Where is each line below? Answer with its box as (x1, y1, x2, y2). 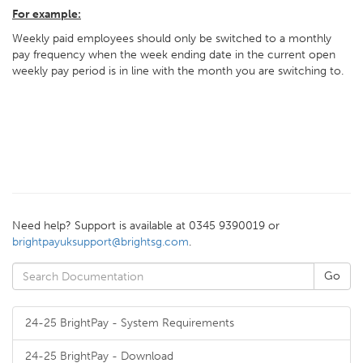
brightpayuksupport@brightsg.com (12, 235, 189, 249)
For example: (12, 7, 81, 21)
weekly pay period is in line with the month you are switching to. (12, 64, 347, 78)
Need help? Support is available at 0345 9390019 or (12, 219, 280, 233)
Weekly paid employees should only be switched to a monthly (12, 32, 331, 45)
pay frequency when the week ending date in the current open (12, 48, 335, 62)
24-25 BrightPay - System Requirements (25, 316, 234, 330)
